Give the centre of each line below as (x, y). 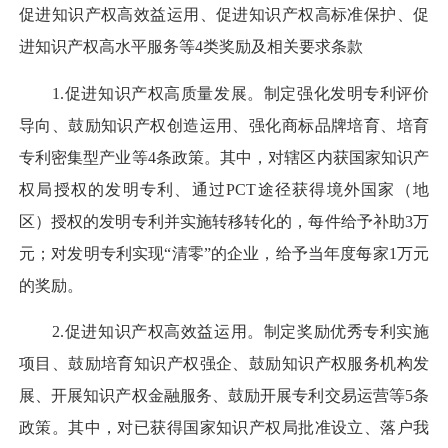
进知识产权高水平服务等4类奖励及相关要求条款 (191, 47)
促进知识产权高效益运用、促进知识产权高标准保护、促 (224, 15)
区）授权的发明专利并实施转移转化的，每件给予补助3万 (224, 221)
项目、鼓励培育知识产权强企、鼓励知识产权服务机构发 (224, 363)
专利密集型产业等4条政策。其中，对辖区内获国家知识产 (224, 157)
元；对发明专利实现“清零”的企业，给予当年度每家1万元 (224, 253)
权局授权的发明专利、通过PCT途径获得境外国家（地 (224, 189)
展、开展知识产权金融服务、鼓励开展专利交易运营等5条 (224, 395)
